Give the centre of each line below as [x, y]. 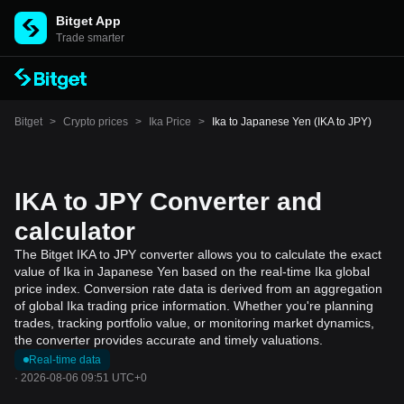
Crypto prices [96, 122]
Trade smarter [90, 38]
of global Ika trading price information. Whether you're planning [194, 306]
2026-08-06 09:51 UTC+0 [84, 378]
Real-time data [65, 360]
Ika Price [170, 122]
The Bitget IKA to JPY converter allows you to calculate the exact [198, 254]
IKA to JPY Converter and [168, 202]
